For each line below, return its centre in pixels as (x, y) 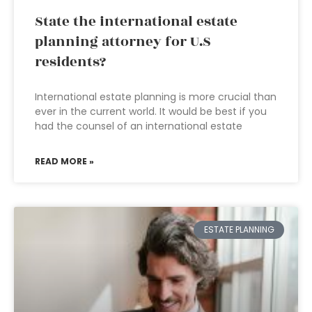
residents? (70, 62)
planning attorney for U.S (123, 42)
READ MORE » (64, 161)
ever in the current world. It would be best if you (151, 111)
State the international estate (136, 22)
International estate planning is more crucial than (156, 97)
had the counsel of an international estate (139, 126)
